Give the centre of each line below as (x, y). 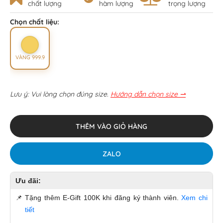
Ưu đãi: (28, 181)
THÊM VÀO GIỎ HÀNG (111, 126)
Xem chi (195, 198)
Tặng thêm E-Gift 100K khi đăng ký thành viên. (103, 198)
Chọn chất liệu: (35, 22)
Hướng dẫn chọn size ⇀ (148, 94)
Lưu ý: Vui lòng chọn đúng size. (59, 94)
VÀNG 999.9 (30, 57)
